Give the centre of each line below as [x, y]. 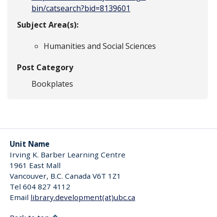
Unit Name [30, 144]
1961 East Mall [35, 165]
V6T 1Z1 [107, 176]
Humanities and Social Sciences [100, 46]
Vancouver [28, 176]
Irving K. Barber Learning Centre [68, 155]
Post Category [45, 67]
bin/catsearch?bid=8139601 [81, 8]
